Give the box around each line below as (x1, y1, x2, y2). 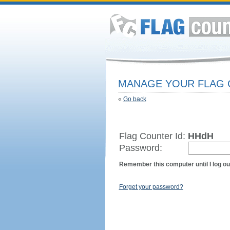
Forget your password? (119, 183, 183, 190)
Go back (123, 95, 146, 103)
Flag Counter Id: (119, 131, 188, 141)
